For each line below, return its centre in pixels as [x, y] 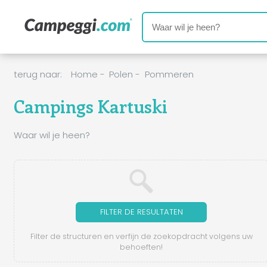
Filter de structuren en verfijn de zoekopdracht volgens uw [141, 237]
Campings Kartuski [90, 106]
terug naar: [38, 74]
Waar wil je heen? [52, 135]
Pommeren [169, 74]
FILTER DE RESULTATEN [141, 212]
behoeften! [142, 247]
